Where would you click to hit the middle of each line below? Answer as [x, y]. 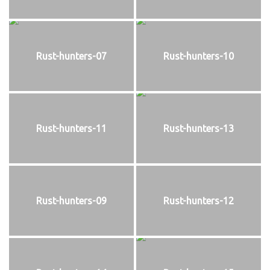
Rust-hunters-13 [199, 128]
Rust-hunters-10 [199, 56]
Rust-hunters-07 [71, 56]
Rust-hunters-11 [71, 128]
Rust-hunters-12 [199, 200]
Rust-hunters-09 [71, 200]
